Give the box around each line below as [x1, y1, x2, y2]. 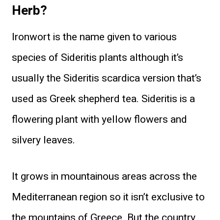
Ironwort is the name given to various [12, 29, 177, 45]
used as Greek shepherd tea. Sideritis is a [12, 91, 195, 107]
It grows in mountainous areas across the [12, 168, 197, 184]
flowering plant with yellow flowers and [12, 111, 187, 127]
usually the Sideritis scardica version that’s [12, 70, 201, 86]
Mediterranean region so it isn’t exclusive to [12, 189, 205, 205]
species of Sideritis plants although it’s [12, 50, 183, 65]
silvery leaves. [12, 132, 75, 148]
